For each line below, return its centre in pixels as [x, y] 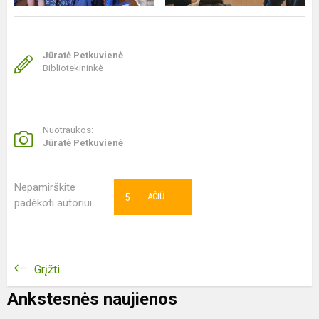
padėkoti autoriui [53, 203]
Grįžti [47, 270]
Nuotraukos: [68, 130]
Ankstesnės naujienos [92, 299]
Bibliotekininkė [73, 68]
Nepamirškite [45, 187]
